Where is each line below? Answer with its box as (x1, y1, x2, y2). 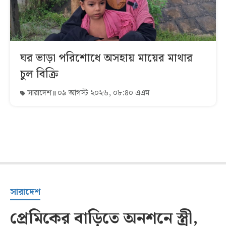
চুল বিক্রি (20, 66, 59, 84)
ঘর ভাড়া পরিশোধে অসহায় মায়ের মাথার (20, 49, 193, 68)
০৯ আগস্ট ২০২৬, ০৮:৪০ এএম (55, 87, 149, 100)
